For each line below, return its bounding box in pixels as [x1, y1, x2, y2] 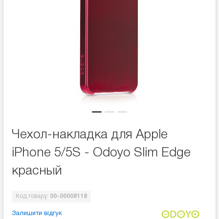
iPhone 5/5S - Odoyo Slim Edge [12, 147, 191, 159]
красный [12, 165, 62, 177]
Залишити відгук [12, 211, 62, 217]
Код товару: [16, 194, 50, 199]
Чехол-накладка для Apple [12, 129, 168, 141]
